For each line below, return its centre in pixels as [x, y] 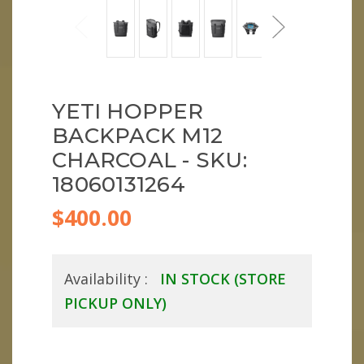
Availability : [108, 279]
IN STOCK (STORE [223, 279]
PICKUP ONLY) [115, 303]
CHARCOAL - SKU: [149, 160]
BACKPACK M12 [137, 136]
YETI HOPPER [128, 112]
